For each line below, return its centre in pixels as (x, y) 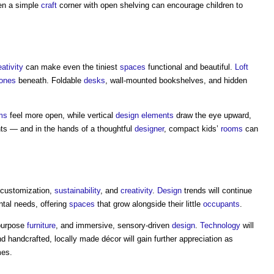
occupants (221, 204)
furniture (41, 225)
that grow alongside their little (149, 204)
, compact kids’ (192, 129)
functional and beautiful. (190, 67)
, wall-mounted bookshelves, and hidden (176, 80)
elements (157, 115)
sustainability (77, 191)
